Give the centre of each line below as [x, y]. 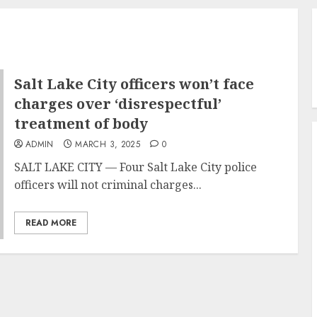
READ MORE [51, 223]
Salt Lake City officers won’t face [134, 84]
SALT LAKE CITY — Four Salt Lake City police [135, 167]
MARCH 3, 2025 [108, 144]
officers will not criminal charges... [108, 185]
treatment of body [81, 123]
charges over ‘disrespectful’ [117, 104]
